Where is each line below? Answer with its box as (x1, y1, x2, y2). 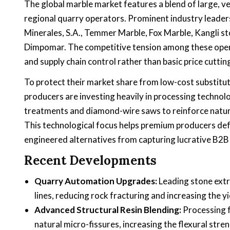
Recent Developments (24, 152, 157, 168)
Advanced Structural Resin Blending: (34, 204, 181, 216)
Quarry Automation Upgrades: (34, 176, 157, 187)
